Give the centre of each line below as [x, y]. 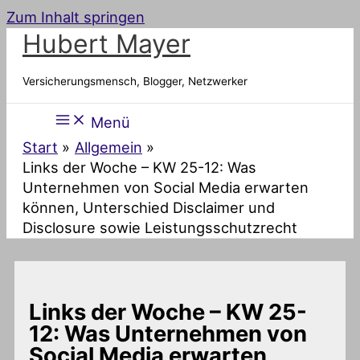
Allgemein [108, 147]
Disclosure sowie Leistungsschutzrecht [160, 228]
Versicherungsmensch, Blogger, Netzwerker [135, 81]
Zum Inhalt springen [76, 17]
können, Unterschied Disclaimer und [149, 208]
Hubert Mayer [106, 44]
